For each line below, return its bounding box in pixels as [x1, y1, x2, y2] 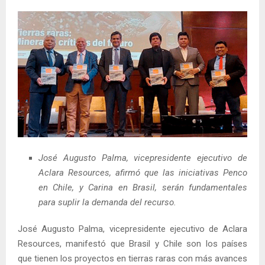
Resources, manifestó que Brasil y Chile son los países [18, 238, 247, 249]
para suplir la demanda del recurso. [38, 196, 179, 208]
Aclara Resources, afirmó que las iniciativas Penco [38, 167, 247, 178]
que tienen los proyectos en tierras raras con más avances [18, 253, 247, 264]
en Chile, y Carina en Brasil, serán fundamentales [38, 182, 247, 193]
